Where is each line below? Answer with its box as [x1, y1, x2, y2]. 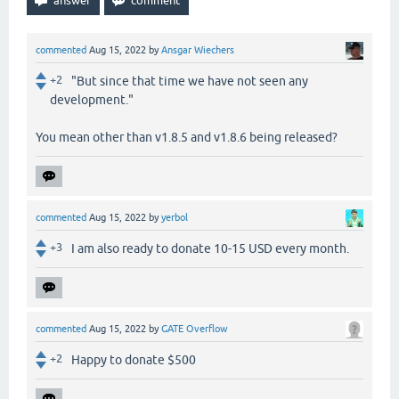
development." [50, 93, 134, 108]
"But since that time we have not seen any [71, 74, 308, 89]
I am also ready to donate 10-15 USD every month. [71, 241, 349, 256]
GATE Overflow [161, 323, 228, 335]
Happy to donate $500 [71, 353, 196, 368]
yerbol [161, 212, 188, 224]
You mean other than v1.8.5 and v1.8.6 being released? [36, 130, 338, 145]
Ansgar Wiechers [161, 45, 234, 55]
